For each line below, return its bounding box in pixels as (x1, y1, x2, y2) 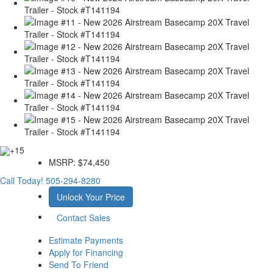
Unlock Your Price (56, 191, 125, 204)
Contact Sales (56, 211, 110, 224)
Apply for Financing (48, 246, 123, 259)
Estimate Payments (48, 234, 123, 247)
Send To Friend (48, 258, 108, 271)
